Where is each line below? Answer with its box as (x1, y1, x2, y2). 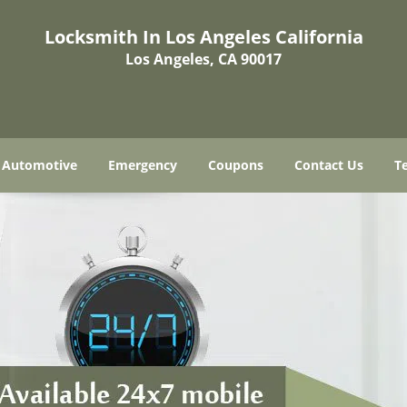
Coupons (208, 156, 263, 174)
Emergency (108, 156, 177, 174)
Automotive (2, 156, 77, 174)
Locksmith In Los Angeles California (44, 25, 363, 49)
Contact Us (294, 156, 363, 174)
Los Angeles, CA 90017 (125, 49, 282, 69)
